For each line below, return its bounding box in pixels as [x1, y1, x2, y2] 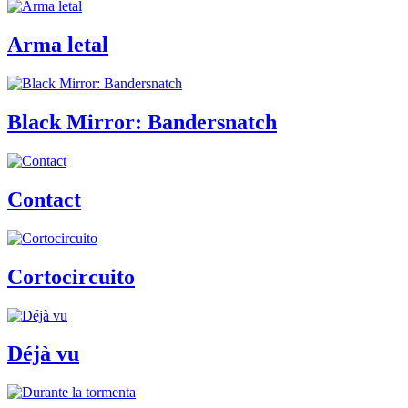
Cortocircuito [7, 264, 135, 289]
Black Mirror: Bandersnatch [7, 110, 277, 135]
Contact [7, 187, 81, 211]
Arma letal [7, 33, 108, 57]
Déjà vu [7, 342, 79, 366]
